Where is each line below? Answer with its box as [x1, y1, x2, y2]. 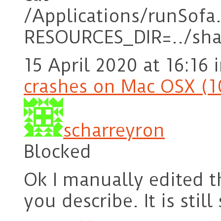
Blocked [24, 141, 91, 163]
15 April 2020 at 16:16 [24, 55, 208, 76]
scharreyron [63, 120, 165, 142]
